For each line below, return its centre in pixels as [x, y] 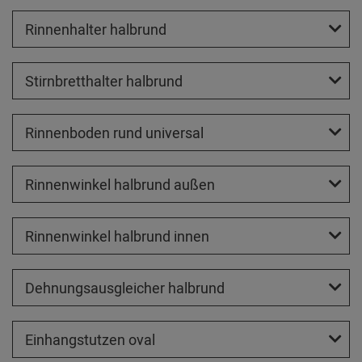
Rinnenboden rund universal [114, 133]
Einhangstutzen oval [90, 340]
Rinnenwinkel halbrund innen [117, 236]
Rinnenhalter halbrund [96, 29]
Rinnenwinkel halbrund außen [120, 185]
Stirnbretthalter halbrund [104, 81]
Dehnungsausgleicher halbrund [125, 288]
